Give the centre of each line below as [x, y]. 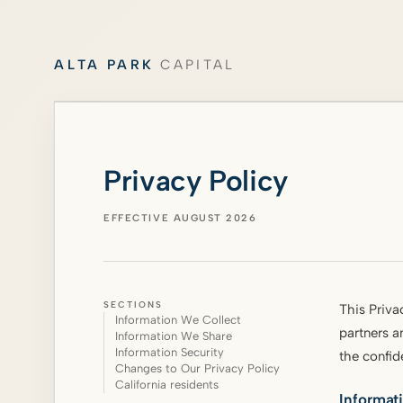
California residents [167, 384]
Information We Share [174, 336]
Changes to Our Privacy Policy [198, 368]
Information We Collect [179, 319]
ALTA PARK [104, 65]
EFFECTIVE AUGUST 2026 [180, 218]
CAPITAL [195, 65]
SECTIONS [134, 304]
